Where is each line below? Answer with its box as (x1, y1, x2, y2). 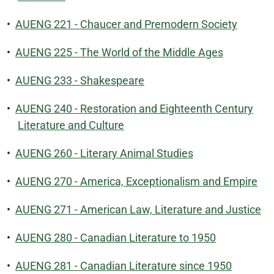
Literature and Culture (18, 119, 124, 131)
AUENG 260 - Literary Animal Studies (15, 147, 193, 160)
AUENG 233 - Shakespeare (15, 74, 144, 87)
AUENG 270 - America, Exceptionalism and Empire (15, 175, 257, 188)
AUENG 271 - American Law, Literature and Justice (15, 203, 261, 216)
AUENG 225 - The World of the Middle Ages (15, 46, 223, 59)
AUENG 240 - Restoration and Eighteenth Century (15, 102, 253, 115)
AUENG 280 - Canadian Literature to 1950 (15, 231, 216, 244)
